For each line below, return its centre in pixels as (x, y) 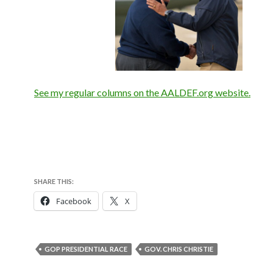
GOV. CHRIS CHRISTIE (179, 249)
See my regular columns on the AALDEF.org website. (142, 92)
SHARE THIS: (54, 181)
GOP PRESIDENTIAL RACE (86, 249)
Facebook (74, 201)
